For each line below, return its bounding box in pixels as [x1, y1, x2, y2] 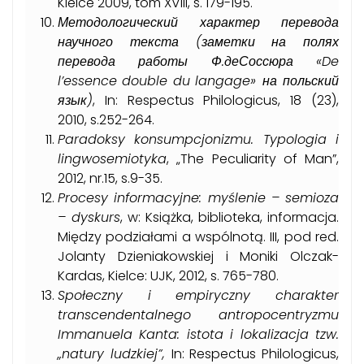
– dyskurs [58, 208, 120, 227]
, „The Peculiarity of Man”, [167, 149, 339, 169]
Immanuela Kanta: [58, 325, 180, 344]
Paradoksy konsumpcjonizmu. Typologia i [58, 130, 339, 149]
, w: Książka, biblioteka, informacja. [120, 208, 339, 227]
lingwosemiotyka [58, 149, 167, 169]
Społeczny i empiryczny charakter [58, 286, 339, 305]
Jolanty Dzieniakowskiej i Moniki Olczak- [58, 247, 339, 266]
